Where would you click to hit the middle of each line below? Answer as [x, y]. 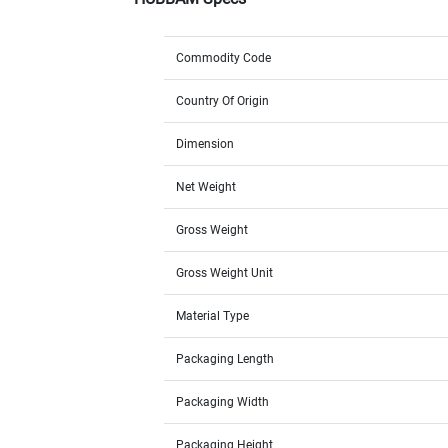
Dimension [205, 144]
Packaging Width [223, 402]
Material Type [213, 316]
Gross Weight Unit [225, 273]
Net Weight [206, 187]
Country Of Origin [223, 101]
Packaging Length [225, 359]
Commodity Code [224, 58]
